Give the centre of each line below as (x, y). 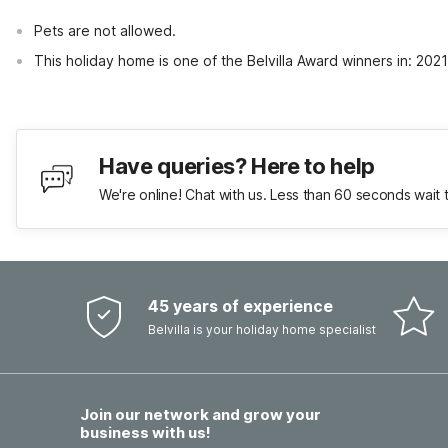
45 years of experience (240, 306)
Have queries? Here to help (237, 166)
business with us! (145, 432)
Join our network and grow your (200, 414)
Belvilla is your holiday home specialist (262, 329)
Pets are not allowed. (105, 30)
